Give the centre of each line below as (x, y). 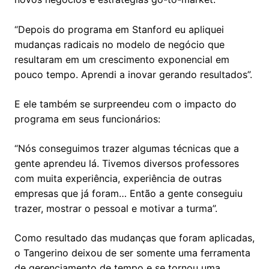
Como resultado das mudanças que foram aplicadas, (134, 238)
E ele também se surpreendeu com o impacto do (125, 104)
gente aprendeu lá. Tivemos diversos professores (127, 164)
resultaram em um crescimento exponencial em (122, 60)
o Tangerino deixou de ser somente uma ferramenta (132, 253)
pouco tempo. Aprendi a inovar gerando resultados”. (133, 75)
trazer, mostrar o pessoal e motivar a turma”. (116, 209)
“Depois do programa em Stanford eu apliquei (119, 30)
